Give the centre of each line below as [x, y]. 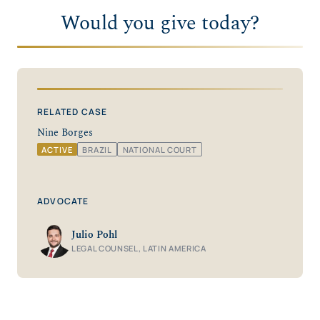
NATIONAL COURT [160, 149]
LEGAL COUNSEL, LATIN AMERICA [139, 248]
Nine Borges [65, 132]
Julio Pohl [94, 235]
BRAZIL [97, 149]
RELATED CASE [72, 111]
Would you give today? [160, 24]
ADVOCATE [63, 201]
